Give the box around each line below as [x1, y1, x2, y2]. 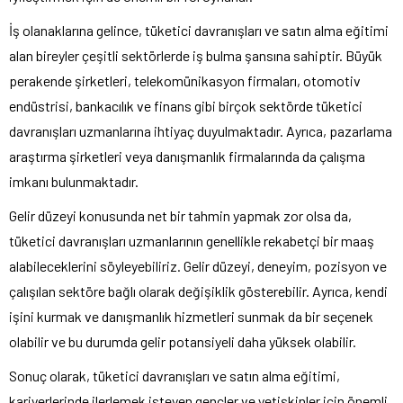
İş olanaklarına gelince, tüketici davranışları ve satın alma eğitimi [9, 21, 389, 39]
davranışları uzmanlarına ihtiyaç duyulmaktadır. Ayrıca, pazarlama [9, 121, 392, 139]
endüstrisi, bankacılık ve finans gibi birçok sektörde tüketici [9, 96, 363, 114]
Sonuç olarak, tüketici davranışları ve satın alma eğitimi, [9, 366, 340, 384]
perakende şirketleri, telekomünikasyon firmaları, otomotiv [9, 71, 361, 89]
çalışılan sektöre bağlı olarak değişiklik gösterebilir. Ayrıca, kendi [9, 282, 388, 300]
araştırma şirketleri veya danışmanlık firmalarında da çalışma [9, 147, 365, 165]
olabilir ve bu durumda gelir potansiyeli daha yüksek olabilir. [9, 332, 356, 350]
